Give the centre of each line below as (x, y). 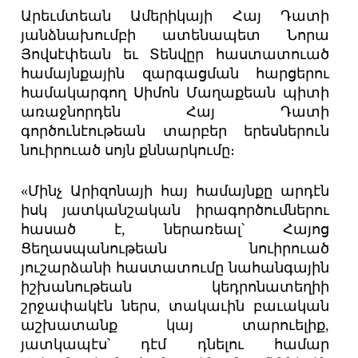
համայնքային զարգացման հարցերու (175, 74)
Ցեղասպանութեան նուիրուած (175, 249)
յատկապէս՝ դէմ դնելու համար (175, 345)
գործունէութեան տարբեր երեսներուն (175, 131)
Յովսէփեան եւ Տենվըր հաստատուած (175, 55)
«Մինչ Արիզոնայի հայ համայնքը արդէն (175, 191)
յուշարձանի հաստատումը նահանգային (175, 268)
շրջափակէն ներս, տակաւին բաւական (175, 306)
